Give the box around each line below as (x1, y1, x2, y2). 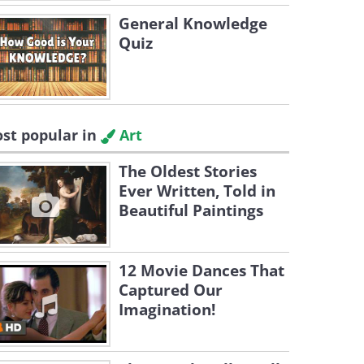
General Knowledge (119, 13, 267, 34)
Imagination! (119, 299, 215, 320)
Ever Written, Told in (119, 180, 275, 201)
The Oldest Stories (119, 161, 257, 182)
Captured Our (119, 279, 223, 301)
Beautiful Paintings (119, 200, 263, 221)
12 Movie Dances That (119, 260, 284, 281)
